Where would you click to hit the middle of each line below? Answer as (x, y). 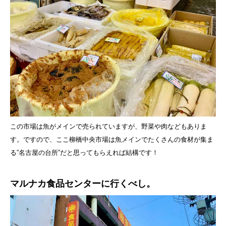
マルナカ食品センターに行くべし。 (83, 183)
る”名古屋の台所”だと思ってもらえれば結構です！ (84, 152)
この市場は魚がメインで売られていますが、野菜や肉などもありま (108, 126)
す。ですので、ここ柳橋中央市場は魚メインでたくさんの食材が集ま (112, 139)
